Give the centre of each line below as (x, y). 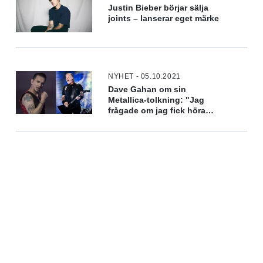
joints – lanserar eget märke (164, 18)
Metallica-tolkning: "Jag (156, 100)
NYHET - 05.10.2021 (144, 76)
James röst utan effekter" (159, 121)
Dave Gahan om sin (147, 89)
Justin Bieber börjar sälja (159, 8)
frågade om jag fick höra (157, 110)
